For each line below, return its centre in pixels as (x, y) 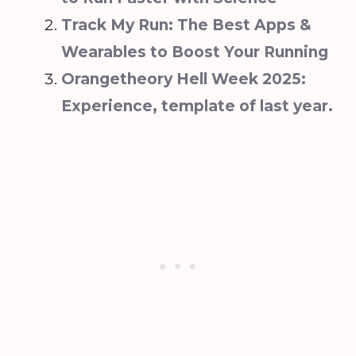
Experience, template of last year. (197, 106)
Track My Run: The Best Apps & (186, 25)
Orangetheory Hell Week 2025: (184, 79)
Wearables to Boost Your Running (195, 52)
